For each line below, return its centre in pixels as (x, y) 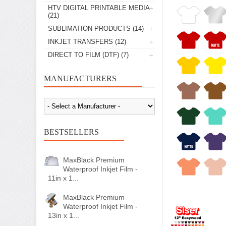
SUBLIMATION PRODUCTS (89, 29)
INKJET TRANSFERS (80, 42)
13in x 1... (64, 215)
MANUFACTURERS (80, 78)
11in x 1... (63, 178)
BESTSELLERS (71, 132)
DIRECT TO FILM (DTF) (83, 55)
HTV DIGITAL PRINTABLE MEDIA (99, 8)
